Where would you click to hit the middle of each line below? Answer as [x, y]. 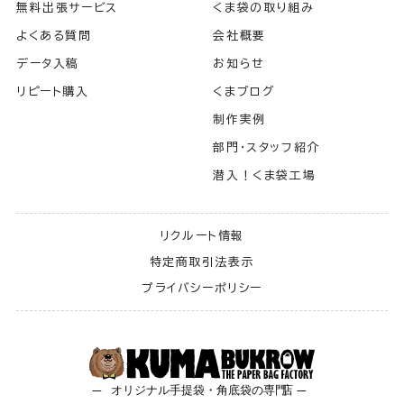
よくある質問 [54, 35]
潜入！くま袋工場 [265, 175]
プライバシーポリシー [202, 288]
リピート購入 [52, 91]
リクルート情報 [202, 235]
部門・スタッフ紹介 [266, 147]
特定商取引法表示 [202, 262]
